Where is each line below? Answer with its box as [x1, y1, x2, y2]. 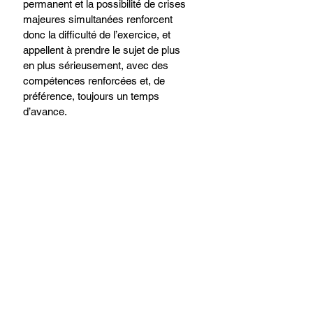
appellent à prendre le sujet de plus [23, 43, 183, 56]
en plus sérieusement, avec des [23, 59, 171, 71]
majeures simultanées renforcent [23, 13, 175, 25]
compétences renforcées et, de [23, 74, 168, 87]
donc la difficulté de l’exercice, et [23, 28, 173, 41]
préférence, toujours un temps [23, 89, 162, 102]
